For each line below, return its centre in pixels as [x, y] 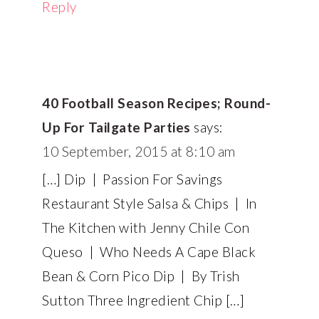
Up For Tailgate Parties [116, 127]
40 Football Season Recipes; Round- [157, 103]
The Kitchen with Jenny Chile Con [146, 227]
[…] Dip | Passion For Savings [132, 179]
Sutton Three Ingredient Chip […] [143, 300]
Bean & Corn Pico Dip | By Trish [141, 276]
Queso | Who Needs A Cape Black [149, 251]
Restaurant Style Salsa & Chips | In [150, 203]
